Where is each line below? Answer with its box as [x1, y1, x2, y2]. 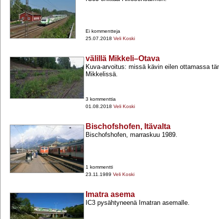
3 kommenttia [86, 96, 116, 102]
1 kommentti [86, 164, 113, 170]
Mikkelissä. [86, 70, 118, 78]
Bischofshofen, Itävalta [86, 122, 171, 131]
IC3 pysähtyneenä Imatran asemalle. [86, 199, 190, 207]
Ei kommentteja [86, 28, 120, 34]
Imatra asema [86, 190, 135, 199]
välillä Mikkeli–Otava [86, 54, 160, 63]
